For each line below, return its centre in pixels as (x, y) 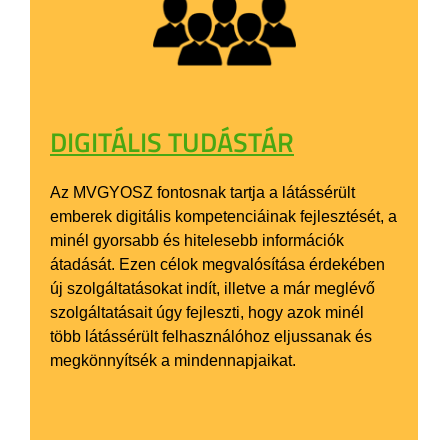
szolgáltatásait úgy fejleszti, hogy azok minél (207, 312)
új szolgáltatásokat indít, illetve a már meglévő (212, 288)
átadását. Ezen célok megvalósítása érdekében (217, 264)
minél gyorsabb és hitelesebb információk (197, 240)
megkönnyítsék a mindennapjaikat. (173, 360)
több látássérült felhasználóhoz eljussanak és (211, 336)
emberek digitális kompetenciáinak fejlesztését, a (223, 216)
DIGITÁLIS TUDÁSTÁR (172, 141)
